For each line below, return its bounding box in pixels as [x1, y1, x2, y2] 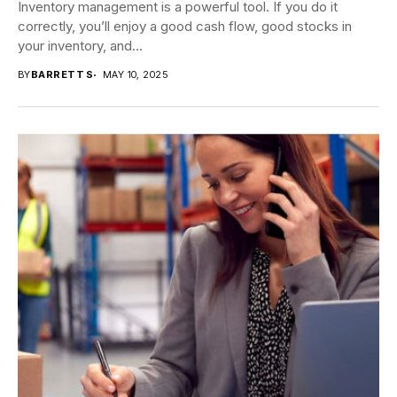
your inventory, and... [18, 37, 143, 55]
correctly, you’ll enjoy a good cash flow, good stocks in [18, 18, 352, 35]
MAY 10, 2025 [102, 68, 168, 82]
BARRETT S [30, 68, 94, 82]
